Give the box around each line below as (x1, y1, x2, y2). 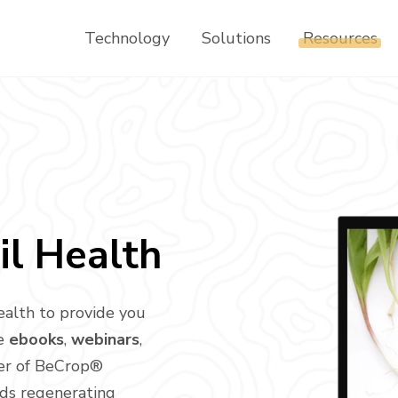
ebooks (9, 329, 64, 351)
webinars (71, 329, 139, 351)
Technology (84, 28, 170, 50)
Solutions (201, 28, 271, 50)
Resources (302, 28, 378, 50)
